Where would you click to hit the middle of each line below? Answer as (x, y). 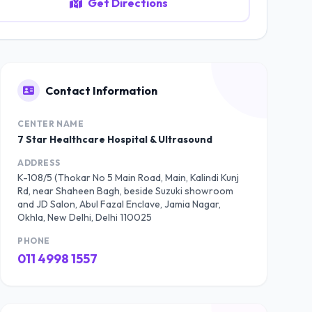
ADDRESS (39, 163)
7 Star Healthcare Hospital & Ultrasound (115, 139)
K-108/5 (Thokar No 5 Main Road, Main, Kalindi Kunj (128, 178)
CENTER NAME (51, 124)
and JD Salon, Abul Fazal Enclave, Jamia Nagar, (119, 204)
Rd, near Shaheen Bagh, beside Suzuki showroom (125, 191)
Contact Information (101, 91)
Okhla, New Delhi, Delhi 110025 (85, 217)
